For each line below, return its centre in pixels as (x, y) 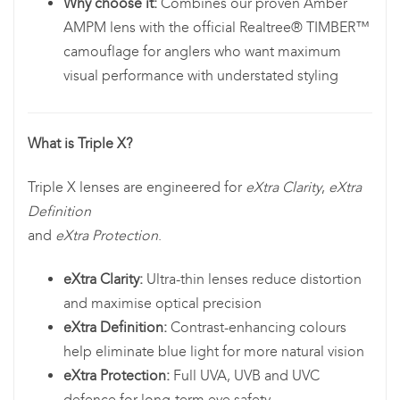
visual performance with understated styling (201, 76)
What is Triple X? (80, 144)
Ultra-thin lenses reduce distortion (252, 279)
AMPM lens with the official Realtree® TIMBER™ (217, 28)
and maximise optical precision (162, 304)
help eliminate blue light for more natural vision (214, 352)
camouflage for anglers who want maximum (202, 52)
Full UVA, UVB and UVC (245, 376)
